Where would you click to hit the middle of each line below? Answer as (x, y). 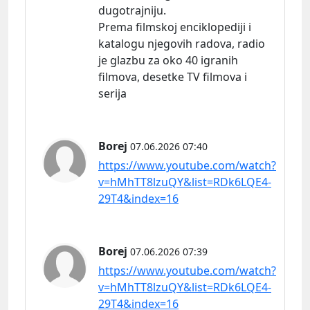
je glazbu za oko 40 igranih (168, 60)
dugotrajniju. (132, 10)
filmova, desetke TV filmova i (173, 76)
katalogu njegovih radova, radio (182, 43)
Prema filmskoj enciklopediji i (175, 27)
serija (112, 93)
